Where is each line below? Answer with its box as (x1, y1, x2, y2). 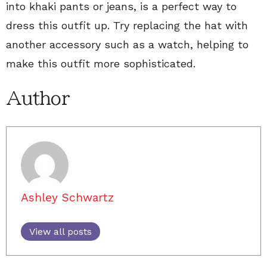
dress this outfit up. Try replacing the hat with (6, 19, 248, 32)
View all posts (29, 226, 92, 237)
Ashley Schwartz (21, 191, 114, 204)
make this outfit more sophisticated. (6, 57, 195, 70)
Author (6, 89, 69, 107)
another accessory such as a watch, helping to (6, 38, 249, 51)
